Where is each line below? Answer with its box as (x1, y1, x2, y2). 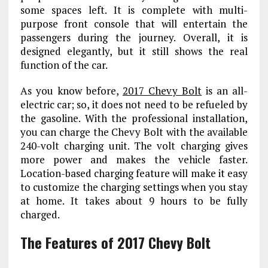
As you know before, (20, 84, 123, 98)
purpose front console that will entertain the (20, 17, 248, 31)
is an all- (202, 84, 248, 98)
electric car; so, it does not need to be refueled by (20, 98, 248, 112)
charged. (20, 208, 60, 222)
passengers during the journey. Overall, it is (20, 31, 248, 45)
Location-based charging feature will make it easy (20, 166, 248, 181)
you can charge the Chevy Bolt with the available (20, 125, 248, 139)
